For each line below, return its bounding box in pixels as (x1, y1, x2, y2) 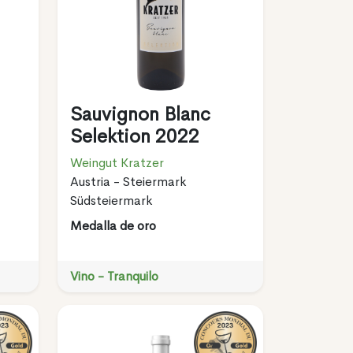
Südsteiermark (69, 191, 152, 209)
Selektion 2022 (69, 124, 199, 148)
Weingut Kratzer (69, 154, 164, 171)
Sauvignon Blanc (69, 102, 210, 126)
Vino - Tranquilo (69, 267, 158, 284)
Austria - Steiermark (69, 173, 186, 190)
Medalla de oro (69, 217, 156, 234)
